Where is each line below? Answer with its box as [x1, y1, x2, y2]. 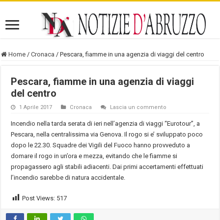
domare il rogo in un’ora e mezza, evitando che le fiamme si [11, 152, 178, 160]
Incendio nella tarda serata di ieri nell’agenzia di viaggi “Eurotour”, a [11, 119, 200, 127]
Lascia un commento [110, 104, 167, 110]
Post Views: [22, 194, 55, 202]
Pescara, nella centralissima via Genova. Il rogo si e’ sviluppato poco [11, 130, 203, 138]
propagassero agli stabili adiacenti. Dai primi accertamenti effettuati [11, 163, 204, 170]
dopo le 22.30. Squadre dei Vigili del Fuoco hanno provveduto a [11, 141, 191, 149]
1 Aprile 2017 [19, 104, 53, 110]
